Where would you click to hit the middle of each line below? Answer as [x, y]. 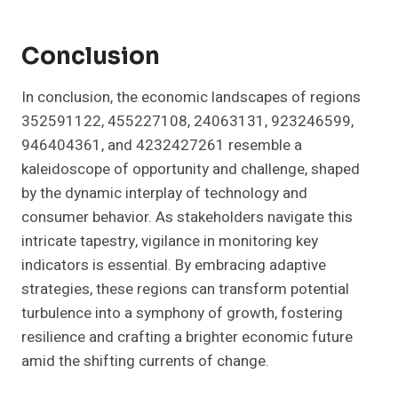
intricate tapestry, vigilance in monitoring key [170, 242]
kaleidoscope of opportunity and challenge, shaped [191, 170]
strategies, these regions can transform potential [185, 290]
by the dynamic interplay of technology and [164, 194]
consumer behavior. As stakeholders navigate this [187, 218]
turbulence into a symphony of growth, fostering [182, 314]
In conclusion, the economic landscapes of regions [191, 98]
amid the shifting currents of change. [145, 362]
